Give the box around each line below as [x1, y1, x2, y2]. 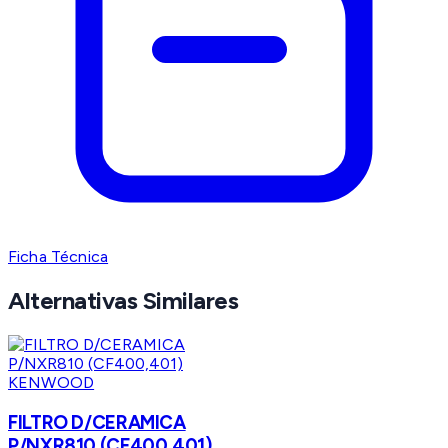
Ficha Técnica [8, 247, 109, 267]
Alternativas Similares [8, 286, 239, 316]
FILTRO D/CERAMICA [8, 410, 186, 434]
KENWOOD [8, 373, 95, 393]
